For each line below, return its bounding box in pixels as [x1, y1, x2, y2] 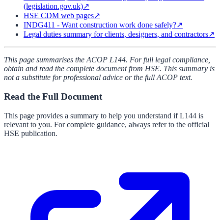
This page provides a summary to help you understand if [4, 111, 178, 120]
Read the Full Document [4, 91, 102, 102]
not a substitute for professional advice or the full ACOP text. [4, 73, 192, 82]
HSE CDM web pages [24, 11, 94, 20]
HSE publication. [4, 129, 57, 137]
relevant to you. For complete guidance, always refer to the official [4, 120, 209, 129]
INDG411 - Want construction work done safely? [24, 21, 176, 29]
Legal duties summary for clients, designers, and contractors [24, 30, 208, 39]
